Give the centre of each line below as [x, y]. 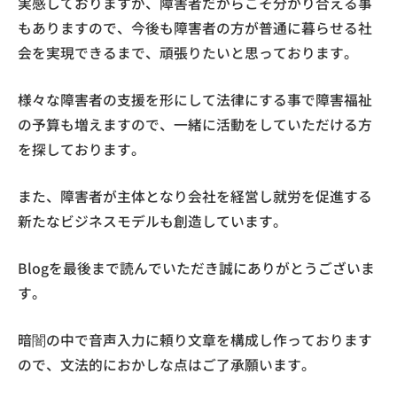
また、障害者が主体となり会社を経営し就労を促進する [195, 196]
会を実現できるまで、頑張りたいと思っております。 [188, 53]
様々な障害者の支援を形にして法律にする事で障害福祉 [195, 100]
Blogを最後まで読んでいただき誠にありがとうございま [196, 268]
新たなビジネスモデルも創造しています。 [152, 221]
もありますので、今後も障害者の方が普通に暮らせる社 [195, 28]
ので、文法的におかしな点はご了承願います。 [167, 365]
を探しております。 [82, 149]
